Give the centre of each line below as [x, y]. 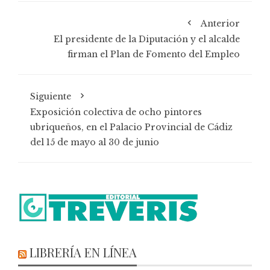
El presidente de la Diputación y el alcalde [147, 39]
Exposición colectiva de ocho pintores [116, 112]
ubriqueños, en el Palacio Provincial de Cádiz [131, 127]
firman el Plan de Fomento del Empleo [154, 55]
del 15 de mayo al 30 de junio [95, 143]
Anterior [220, 24]
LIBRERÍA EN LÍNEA [83, 253]
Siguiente [51, 97]
